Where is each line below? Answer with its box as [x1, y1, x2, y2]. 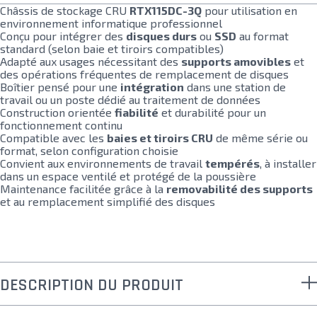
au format [236, 29, 289, 42]
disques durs [126, 29, 197, 42]
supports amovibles [181, 54, 291, 68]
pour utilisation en [202, 4, 297, 17]
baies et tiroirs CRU [107, 131, 213, 144]
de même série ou [213, 131, 308, 144]
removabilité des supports [166, 182, 313, 195]
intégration [120, 80, 184, 93]
